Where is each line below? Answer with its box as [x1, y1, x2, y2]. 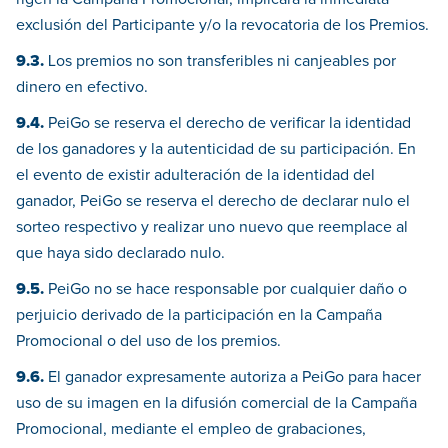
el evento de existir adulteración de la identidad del [16, 167, 375, 184]
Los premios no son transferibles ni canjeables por [44, 53, 396, 70]
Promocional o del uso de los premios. [16, 333, 281, 350]
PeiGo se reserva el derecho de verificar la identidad [44, 115, 411, 132]
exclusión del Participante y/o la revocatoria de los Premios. [16, 17, 429, 34]
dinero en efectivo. [16, 79, 148, 96]
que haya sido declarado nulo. [16, 245, 225, 262]
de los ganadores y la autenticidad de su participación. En [16, 141, 416, 158]
